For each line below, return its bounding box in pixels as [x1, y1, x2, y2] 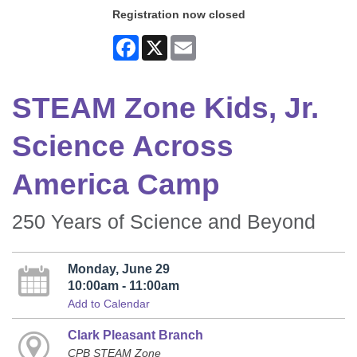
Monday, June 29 [67, 261, 170, 277]
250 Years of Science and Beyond [12, 210, 316, 233]
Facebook [139, 35, 189, 49]
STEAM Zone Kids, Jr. [12, 91, 319, 125]
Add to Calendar [67, 297, 150, 311]
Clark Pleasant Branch [67, 328, 203, 343]
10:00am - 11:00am [67, 278, 179, 293]
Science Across [12, 129, 233, 163]
